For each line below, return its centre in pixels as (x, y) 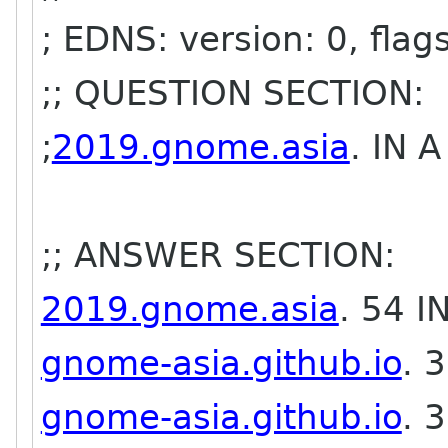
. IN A (395, 147)
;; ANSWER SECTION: (217, 255)
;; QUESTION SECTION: (232, 93)
